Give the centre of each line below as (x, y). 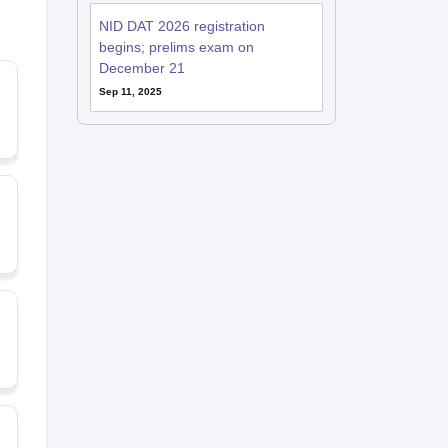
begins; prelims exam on (176, 47)
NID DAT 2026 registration (181, 26)
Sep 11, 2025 (130, 91)
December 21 (141, 68)
